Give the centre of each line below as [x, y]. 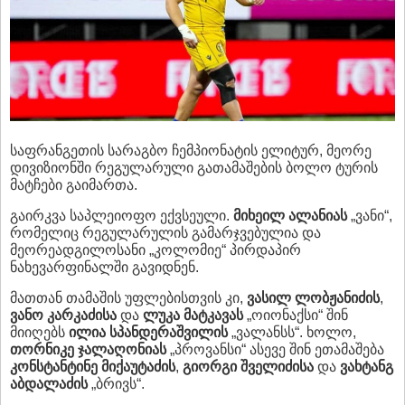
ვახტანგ [367, 367]
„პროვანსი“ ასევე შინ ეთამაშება [275, 350]
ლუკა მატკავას [193, 316]
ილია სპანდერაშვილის [148, 333]
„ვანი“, [370, 216]
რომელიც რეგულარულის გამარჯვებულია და [165, 233]
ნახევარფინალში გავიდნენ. [104, 268]
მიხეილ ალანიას [290, 216]
